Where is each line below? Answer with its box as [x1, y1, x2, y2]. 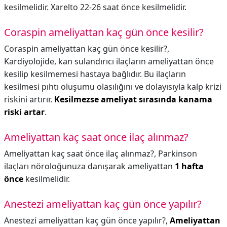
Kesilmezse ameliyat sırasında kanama [54, 94, 212, 105]
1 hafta [175, 161, 204, 172]
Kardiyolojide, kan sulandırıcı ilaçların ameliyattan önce [4, 56, 214, 67]
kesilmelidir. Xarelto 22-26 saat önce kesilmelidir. [4, 2, 186, 13]
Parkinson [158, 148, 197, 159]
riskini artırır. [4, 94, 54, 105]
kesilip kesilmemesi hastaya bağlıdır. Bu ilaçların [4, 68, 186, 80]
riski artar [4, 106, 45, 118]
